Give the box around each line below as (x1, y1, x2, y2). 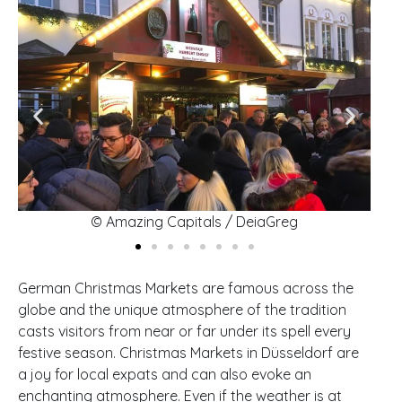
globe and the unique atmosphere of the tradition (18, 300, 346, 319)
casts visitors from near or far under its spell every (18, 321, 351, 340)
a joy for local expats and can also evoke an (18, 364, 311, 383)
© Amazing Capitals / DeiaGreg (91, 212, 298, 231)
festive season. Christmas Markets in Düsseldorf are (18, 343, 359, 362)
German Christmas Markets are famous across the (18, 278, 354, 297)
